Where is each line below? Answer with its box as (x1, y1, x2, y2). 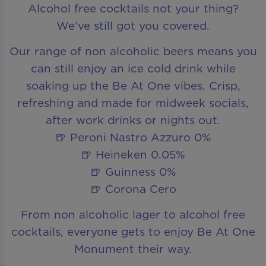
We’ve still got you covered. (56, 17, 210, 33)
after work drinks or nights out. (46, 112, 220, 128)
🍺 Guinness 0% (90, 163, 176, 179)
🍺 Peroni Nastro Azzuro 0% (55, 129, 211, 145)
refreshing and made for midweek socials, (17, 94, 249, 110)
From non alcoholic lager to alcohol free (21, 207, 245, 223)
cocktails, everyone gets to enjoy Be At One (11, 224, 255, 240)
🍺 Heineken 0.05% (81, 146, 185, 162)
